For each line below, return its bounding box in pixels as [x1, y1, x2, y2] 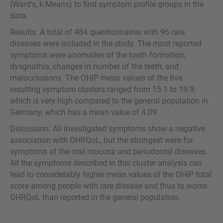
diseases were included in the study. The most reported [10, 38, 202, 48]
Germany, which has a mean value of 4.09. [10, 107, 161, 117]
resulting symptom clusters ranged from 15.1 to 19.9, [10, 84, 196, 94]
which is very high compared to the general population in [10, 96, 208, 106]
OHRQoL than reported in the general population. [10, 192, 180, 202]
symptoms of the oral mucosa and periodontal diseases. [10, 146, 208, 156]
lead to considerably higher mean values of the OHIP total [10, 169, 212, 179]
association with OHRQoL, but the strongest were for [10, 135, 193, 145]
